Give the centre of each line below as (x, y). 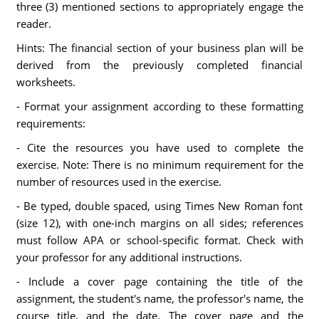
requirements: (51, 123)
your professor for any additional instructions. (129, 257)
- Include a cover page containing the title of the (159, 281)
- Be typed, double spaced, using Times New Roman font (159, 206)
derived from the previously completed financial (159, 65)
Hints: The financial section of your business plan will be (159, 48)
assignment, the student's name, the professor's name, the (159, 298)
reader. (33, 23)
